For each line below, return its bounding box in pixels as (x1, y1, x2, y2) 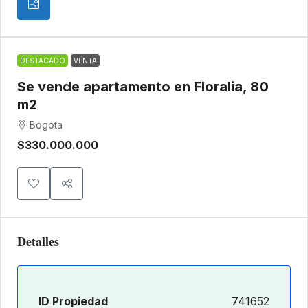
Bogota (30, 119, 63, 131)
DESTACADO (20, 56, 65, 65)
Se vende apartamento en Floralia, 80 (17, 78, 269, 96)
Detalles (17, 232, 59, 251)
